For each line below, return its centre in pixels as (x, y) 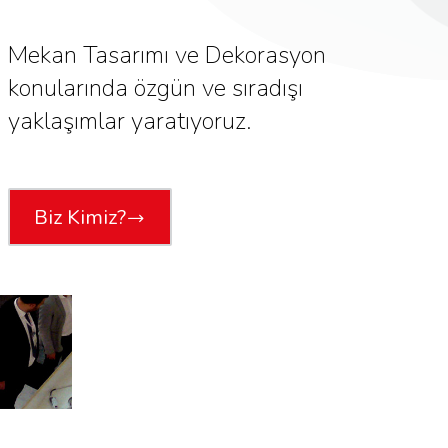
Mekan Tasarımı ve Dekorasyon (167, 55)
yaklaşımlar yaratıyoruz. (130, 121)
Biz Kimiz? (80, 218)
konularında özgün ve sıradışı (156, 88)
